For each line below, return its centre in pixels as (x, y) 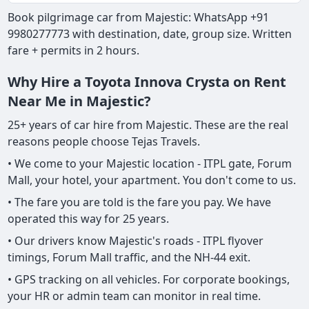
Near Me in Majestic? (80, 101)
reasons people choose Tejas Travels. (104, 142)
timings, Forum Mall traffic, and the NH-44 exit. (129, 258)
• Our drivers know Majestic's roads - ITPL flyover (136, 241)
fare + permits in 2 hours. (75, 51)
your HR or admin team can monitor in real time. (134, 296)
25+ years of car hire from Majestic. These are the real (148, 125)
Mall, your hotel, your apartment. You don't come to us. (152, 180)
